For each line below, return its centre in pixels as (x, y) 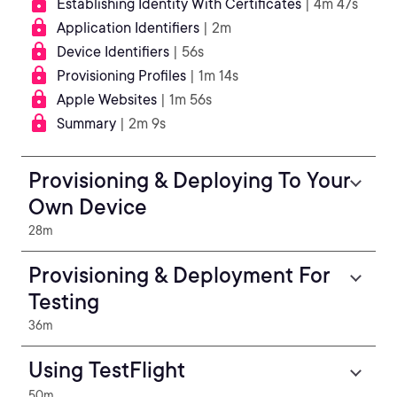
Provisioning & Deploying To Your (190, 180)
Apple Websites (107, 100)
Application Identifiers (128, 28)
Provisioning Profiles (121, 76)
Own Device (88, 207)
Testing (64, 302)
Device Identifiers (113, 52)
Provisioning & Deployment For (179, 275)
